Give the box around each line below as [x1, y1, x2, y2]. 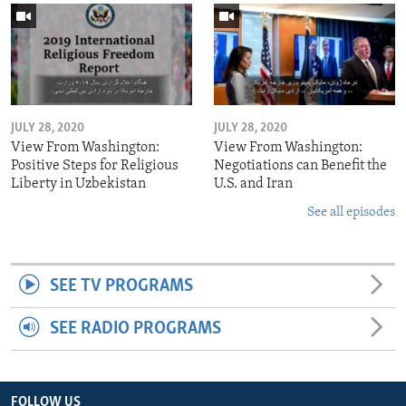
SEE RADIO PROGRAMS [49, 320, 221, 339]
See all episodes [307, 206, 395, 220]
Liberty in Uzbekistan [11, 177, 146, 192]
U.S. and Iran [214, 177, 293, 192]
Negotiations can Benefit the [214, 159, 387, 174]
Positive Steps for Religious [11, 159, 179, 174]
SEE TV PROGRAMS [49, 277, 193, 296]
